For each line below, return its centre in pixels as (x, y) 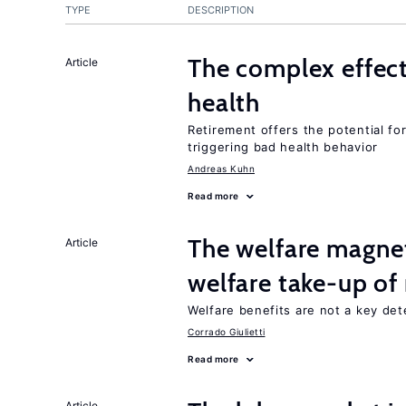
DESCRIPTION (221, 10)
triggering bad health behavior (283, 147)
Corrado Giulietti (227, 332)
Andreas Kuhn (221, 169)
